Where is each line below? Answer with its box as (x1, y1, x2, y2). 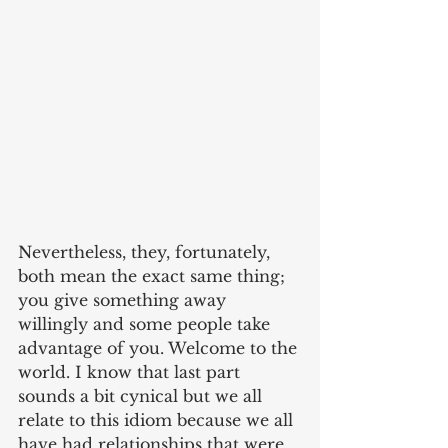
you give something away (18, 290, 231, 311)
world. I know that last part (18, 362, 245, 383)
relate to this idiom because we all (18, 410, 298, 431)
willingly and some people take (18, 314, 275, 335)
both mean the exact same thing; (18, 266, 290, 287)
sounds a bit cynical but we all (18, 386, 267, 407)
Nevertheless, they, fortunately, (18, 242, 275, 263)
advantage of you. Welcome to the (18, 338, 302, 359)
